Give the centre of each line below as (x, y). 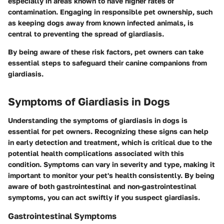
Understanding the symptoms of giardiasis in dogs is (98, 120)
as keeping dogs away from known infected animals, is (101, 22)
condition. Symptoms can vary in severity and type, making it (111, 164)
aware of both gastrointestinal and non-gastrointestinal (102, 186)
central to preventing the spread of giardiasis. (86, 33)
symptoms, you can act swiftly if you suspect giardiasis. (104, 197)
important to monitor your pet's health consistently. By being (111, 175)
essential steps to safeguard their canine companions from (107, 62)
